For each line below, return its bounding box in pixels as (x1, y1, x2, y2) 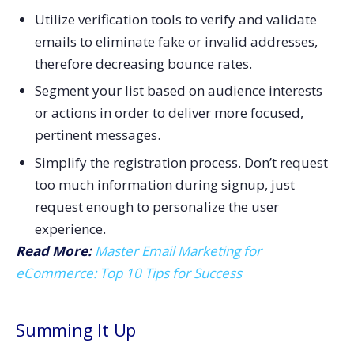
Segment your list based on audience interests (34, 81, 322, 100)
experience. (34, 220, 106, 239)
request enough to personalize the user (34, 198, 279, 217)
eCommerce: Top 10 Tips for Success (16, 264, 242, 283)
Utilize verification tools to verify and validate (34, 9, 317, 28)
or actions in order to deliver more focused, (34, 104, 303, 122)
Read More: (16, 242, 95, 261)
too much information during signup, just (34, 175, 295, 194)
